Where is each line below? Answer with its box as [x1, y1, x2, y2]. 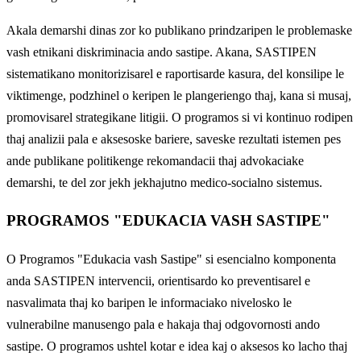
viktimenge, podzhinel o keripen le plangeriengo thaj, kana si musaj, [6, 88, 351, 102]
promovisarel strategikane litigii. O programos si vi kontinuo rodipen [6, 110, 353, 124]
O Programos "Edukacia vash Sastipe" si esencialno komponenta [6, 251, 336, 266]
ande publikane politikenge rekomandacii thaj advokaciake [6, 153, 304, 168]
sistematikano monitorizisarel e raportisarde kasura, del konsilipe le [6, 66, 344, 81]
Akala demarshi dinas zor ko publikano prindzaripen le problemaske [6, 23, 352, 37]
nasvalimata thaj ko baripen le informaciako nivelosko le [6, 295, 292, 309]
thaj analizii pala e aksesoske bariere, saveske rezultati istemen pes [6, 131, 341, 146]
